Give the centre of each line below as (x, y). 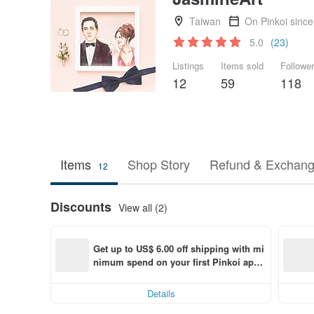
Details (161, 293)
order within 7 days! (136, 275)
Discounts (81, 207)
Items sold (242, 66)
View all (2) (143, 207)
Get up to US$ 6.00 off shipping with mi (179, 248)
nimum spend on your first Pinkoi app (176, 261)
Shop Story (159, 164)
